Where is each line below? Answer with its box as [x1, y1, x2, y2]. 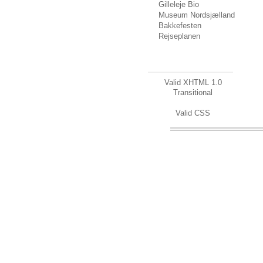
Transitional [173, 88, 213, 97]
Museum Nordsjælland [159, 11, 235, 19]
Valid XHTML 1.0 [164, 78, 222, 87]
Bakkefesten [159, 21, 201, 30]
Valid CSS [176, 109, 210, 117]
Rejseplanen [159, 32, 200, 41]
